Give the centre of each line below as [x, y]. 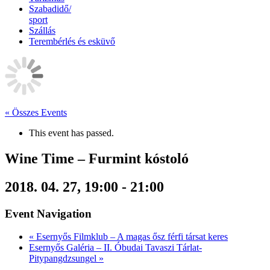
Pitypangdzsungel [64, 259]
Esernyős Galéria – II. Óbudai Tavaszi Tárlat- [115, 248]
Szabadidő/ [50, 9]
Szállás [42, 30]
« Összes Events [36, 112]
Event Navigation [48, 213]
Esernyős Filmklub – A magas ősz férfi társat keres [131, 237]
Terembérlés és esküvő [72, 41]
